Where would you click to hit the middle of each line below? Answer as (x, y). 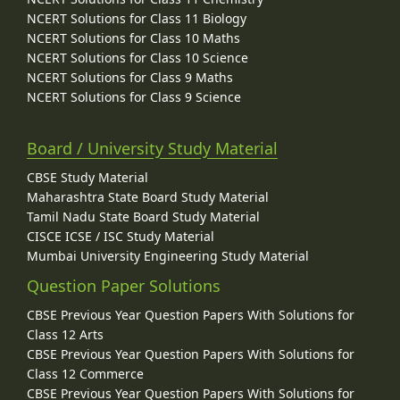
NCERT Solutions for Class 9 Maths (130, 77)
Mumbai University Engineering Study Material (168, 256)
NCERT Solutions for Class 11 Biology (137, 18)
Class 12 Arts (65, 335)
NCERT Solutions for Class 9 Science (134, 96)
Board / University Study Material (152, 149)
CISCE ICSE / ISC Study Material (121, 237)
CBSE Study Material (87, 178)
